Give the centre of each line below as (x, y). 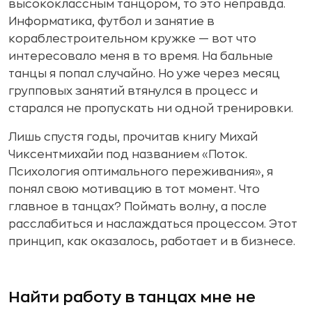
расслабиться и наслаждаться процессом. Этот (153, 224)
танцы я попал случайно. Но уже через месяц (144, 74)
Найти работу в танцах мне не (132, 297)
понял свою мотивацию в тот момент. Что (134, 189)
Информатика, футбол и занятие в (111, 22)
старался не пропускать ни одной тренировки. (151, 109)
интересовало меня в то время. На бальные (141, 56)
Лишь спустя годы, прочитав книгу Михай (133, 137)
